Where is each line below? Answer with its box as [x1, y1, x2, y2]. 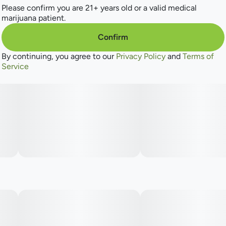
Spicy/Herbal [5, 18, 52, 28]
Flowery [5, 38, 34, 48]
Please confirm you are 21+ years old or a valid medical [2, 3, 197, 13]
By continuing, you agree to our [2, 51, 116, 61]
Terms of [183, 51, 214, 61]
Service [2, 62, 29, 71]
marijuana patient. [2, 13, 66, 23]
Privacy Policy [116, 51, 165, 61]
